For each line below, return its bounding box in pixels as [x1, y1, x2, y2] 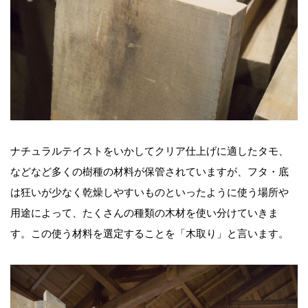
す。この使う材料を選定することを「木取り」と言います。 [10, 228, 289, 240]
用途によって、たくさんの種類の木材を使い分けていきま [10, 207, 278, 219]
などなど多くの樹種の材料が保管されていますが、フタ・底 [10, 166, 289, 178]
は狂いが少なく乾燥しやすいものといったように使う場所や [10, 186, 289, 199]
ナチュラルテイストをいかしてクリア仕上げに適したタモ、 [10, 145, 289, 157]
